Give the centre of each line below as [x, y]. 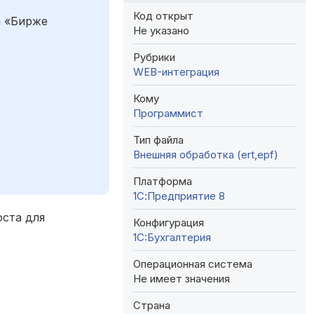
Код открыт [163, 15]
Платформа [163, 181]
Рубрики [154, 57]
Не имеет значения [182, 278]
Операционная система [193, 264]
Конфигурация [169, 222]
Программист [168, 113]
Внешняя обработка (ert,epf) [206, 154]
